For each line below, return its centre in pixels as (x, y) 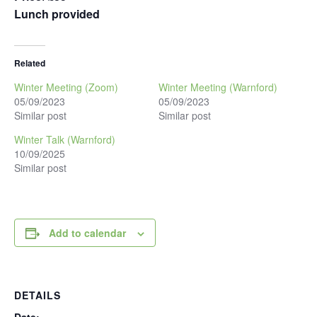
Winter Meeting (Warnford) (218, 87)
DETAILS (38, 295)
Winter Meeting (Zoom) (66, 87)
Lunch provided (57, 14)
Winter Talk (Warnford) (65, 139)
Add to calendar (87, 233)
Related (30, 63)
